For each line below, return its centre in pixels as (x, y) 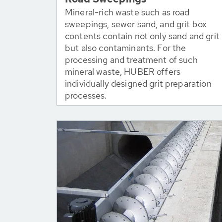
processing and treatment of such (131, 60)
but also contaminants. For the (126, 48)
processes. (86, 95)
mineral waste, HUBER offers (123, 72)
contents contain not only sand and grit (142, 36)
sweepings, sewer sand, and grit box (136, 24)
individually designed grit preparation (138, 83)
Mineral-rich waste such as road (127, 12)
